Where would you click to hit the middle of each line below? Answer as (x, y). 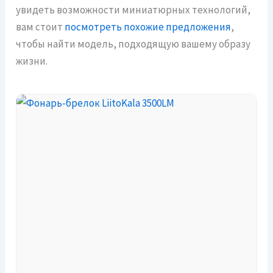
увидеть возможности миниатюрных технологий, (133, 10)
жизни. (32, 61)
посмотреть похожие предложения (148, 27)
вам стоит (41, 27)
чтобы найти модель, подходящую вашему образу (133, 44)
